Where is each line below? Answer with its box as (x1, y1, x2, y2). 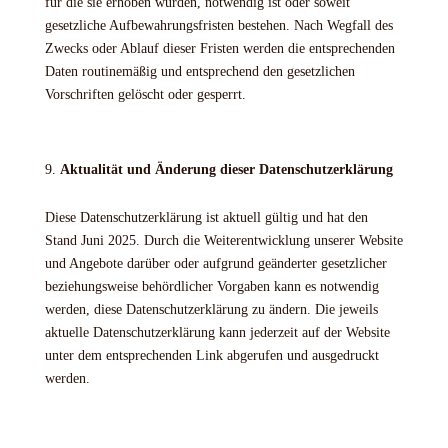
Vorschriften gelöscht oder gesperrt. (44, 87, 246, 102)
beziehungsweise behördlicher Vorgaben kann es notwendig (44, 279, 379, 294)
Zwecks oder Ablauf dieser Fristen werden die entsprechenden (44, 41, 395, 56)
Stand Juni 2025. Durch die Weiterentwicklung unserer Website (44, 233, 403, 248)
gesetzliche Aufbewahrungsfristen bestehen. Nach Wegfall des (44, 18, 393, 33)
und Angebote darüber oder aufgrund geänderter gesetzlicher (44, 256, 387, 271)
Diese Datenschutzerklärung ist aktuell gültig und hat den (44, 210, 368, 225)
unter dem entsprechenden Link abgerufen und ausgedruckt (44, 348, 379, 363)
